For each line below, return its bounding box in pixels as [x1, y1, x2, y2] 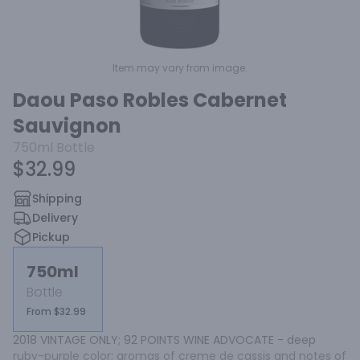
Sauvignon [13, 112, 121, 139]
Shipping [32, 190, 82, 207]
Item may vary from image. [112, 61, 247, 75]
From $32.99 [27, 305, 86, 318]
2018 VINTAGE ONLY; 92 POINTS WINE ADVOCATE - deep [13, 332, 316, 348]
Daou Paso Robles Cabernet [13, 87, 287, 113]
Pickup [32, 229, 70, 245]
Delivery [32, 210, 78, 226]
